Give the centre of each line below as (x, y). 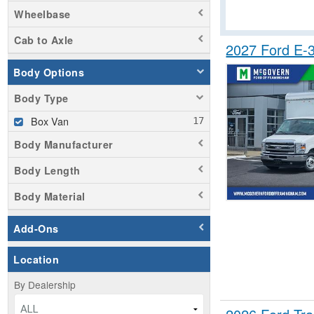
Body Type (41, 98)
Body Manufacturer (64, 144)
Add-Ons (36, 228)
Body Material (50, 196)
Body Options (49, 72)
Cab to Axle (44, 40)
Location (36, 259)
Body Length (47, 170)
